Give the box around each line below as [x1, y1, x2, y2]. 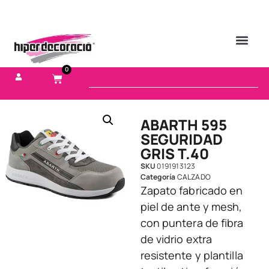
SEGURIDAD [140, 129, 223, 150]
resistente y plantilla [140, 248, 243, 263]
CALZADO [177, 172, 211, 183]
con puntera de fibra [140, 216, 244, 231]
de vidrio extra [140, 232, 213, 247]
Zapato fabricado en [140, 183, 243, 198]
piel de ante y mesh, [140, 199, 243, 214]
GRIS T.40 [140, 144, 209, 164]
